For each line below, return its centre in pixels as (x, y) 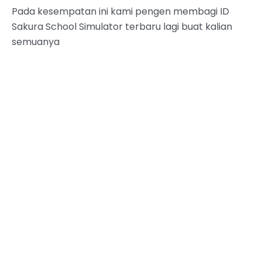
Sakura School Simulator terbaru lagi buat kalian (122, 26)
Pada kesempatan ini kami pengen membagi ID (120, 11)
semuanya (36, 42)
